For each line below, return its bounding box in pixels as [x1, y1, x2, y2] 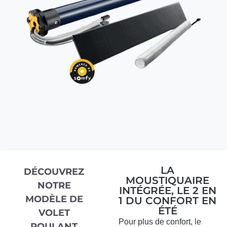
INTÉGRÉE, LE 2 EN [119, 184, 216, 197]
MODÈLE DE [25, 194, 83, 205]
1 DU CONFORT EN [119, 195, 217, 207]
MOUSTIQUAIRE [126, 174, 210, 187]
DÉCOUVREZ [24, 166, 85, 178]
